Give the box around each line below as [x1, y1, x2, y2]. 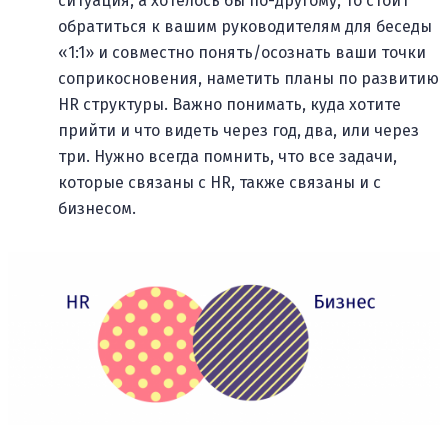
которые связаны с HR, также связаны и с [58, 172, 381, 192]
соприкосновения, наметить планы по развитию [58, 68, 439, 88]
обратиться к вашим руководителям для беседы [58, 16, 432, 36]
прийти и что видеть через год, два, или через [58, 120, 419, 140]
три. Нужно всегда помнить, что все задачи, [58, 146, 397, 166]
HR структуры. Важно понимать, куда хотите [58, 94, 401, 114]
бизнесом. [58, 198, 136, 218]
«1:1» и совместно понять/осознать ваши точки [58, 42, 426, 62]
